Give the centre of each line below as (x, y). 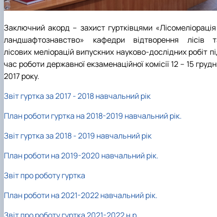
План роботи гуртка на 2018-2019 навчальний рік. (93, 116)
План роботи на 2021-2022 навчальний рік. (81, 195)
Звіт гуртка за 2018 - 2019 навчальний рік (78, 136)
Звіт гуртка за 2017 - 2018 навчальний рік (77, 96)
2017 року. (22, 76)
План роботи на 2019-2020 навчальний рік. (81, 156)
